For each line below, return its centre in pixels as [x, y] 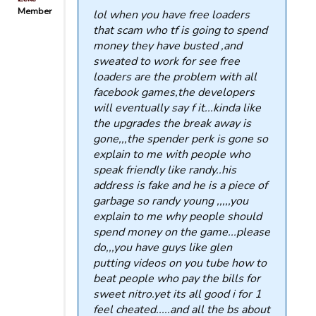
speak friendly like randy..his [165, 170]
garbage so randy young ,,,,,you [171, 201]
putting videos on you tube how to [180, 263]
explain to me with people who [172, 154]
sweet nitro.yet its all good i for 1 [177, 294]
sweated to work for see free [166, 61]
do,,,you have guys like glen [163, 248]
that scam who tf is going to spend [180, 30]
